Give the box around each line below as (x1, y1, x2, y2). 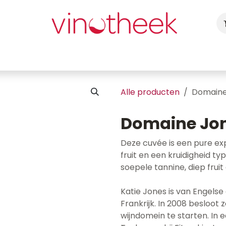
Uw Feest (71, 50, 107, 62)
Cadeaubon (16, 50, 63, 62)
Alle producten (121, 86, 180, 98)
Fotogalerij (140, 50, 183, 62)
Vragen (190, 50, 220, 62)
